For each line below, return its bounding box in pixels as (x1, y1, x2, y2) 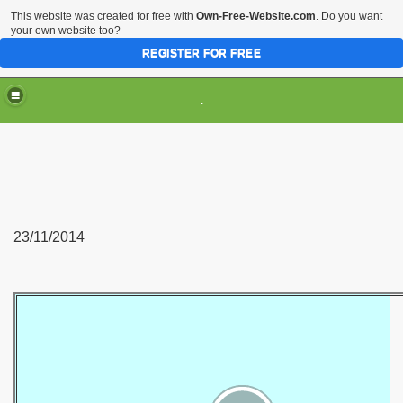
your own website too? (11, 24, 121, 37)
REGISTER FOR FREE (141, 47, 262, 59)
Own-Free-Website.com (196, 10, 316, 22)
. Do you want (316, 10, 382, 22)
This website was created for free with (11, 10, 196, 22)
